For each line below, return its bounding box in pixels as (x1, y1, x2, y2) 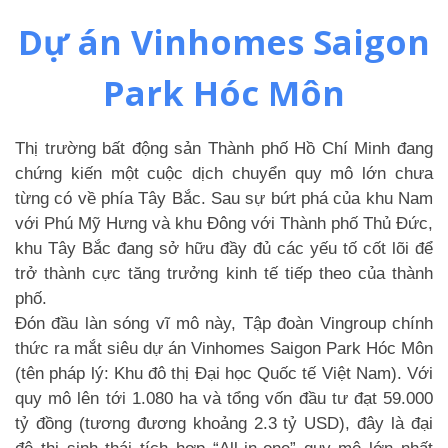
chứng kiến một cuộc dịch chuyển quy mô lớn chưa (15, 163, 433, 183)
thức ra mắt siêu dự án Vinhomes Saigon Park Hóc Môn (15, 338, 433, 358)
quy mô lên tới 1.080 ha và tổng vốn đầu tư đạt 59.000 (15, 388, 433, 408)
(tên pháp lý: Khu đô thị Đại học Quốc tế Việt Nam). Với (15, 363, 433, 383)
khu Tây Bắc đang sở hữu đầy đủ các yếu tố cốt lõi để (15, 238, 433, 258)
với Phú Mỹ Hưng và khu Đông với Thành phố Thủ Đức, (15, 213, 433, 233)
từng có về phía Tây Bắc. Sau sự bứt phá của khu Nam (15, 188, 433, 208)
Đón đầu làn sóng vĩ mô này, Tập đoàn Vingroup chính (15, 313, 433, 333)
